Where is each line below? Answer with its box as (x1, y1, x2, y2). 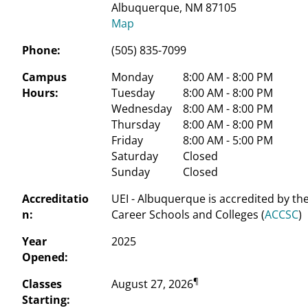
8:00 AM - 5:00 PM (180, 133, 274, 148)
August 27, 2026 (111, 276, 194, 291)
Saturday (111, 148, 159, 164)
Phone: (22, 43, 60, 58)
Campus (22, 69, 67, 85)
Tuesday (111, 85, 155, 100)
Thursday (111, 117, 161, 132)
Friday (111, 133, 144, 148)
